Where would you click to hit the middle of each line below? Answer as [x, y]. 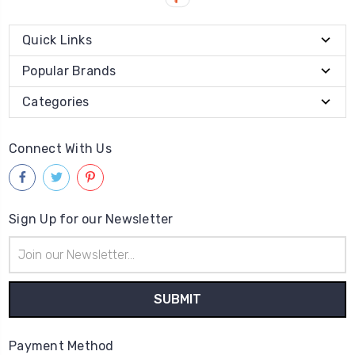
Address [29, 261]
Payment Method [61, 345]
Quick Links [57, 40]
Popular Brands [69, 71]
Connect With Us [60, 148]
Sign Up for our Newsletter [91, 219]
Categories [56, 101]
